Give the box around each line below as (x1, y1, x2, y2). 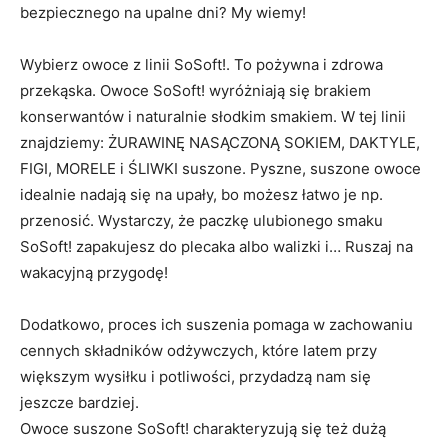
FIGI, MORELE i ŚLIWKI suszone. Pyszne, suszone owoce (20, 159, 421, 178)
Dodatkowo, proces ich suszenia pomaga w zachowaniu (20, 315, 413, 334)
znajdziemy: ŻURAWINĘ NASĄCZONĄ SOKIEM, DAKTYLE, (20, 133, 420, 152)
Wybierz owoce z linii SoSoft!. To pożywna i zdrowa (20, 55, 383, 74)
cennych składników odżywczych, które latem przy (20, 341, 377, 360)
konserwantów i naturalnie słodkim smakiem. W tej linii (20, 107, 406, 126)
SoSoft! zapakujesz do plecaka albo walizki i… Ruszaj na (20, 237, 413, 256)
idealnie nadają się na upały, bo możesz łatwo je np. (20, 185, 383, 204)
